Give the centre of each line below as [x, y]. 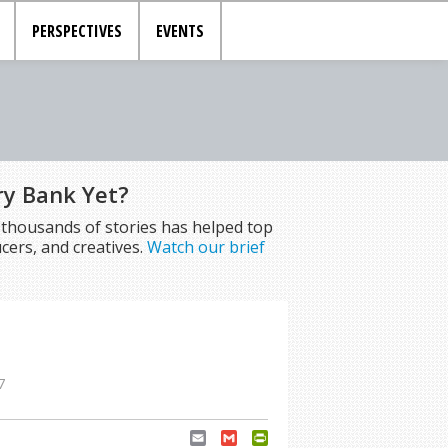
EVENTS [180, 31]
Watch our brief [205, 247]
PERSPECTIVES [77, 31]
